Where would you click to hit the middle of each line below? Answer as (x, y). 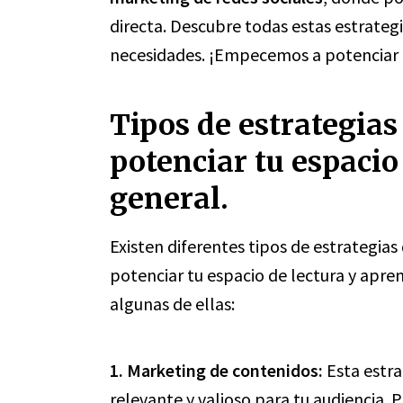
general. (169, 199)
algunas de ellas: (172, 304)
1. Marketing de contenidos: (216, 370)
